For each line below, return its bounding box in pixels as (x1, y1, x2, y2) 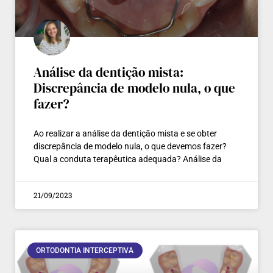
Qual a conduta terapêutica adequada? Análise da (34, 154, 222, 164)
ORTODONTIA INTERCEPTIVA (36, 246, 134, 255)
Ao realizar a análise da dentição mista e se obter (34, 128, 217, 138)
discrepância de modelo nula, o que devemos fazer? (34, 141, 227, 151)
